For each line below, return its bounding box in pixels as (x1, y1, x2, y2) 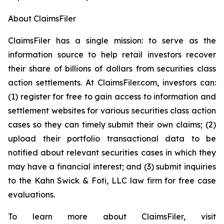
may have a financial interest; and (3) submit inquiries (8, 161, 216, 171)
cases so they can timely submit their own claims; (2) (8, 119, 216, 129)
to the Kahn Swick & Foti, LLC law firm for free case (8, 175, 216, 185)
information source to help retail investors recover (8, 49, 216, 59)
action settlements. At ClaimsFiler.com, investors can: (8, 77, 216, 87)
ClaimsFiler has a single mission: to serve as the (8, 35, 216, 45)
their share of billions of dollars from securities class (8, 63, 216, 73)
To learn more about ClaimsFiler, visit (8, 211, 216, 221)
